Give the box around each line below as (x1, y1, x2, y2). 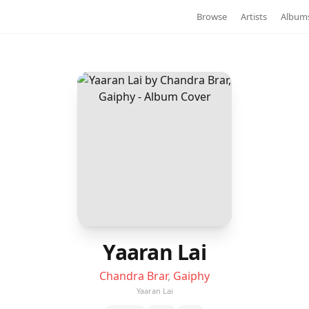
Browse (197, 10, 227, 23)
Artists (241, 10, 267, 23)
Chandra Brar (99, 268, 168, 283)
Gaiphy (173, 268, 210, 283)
